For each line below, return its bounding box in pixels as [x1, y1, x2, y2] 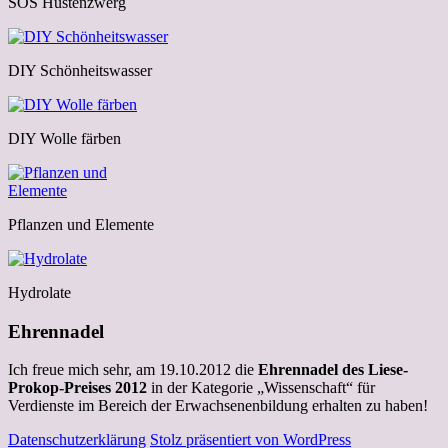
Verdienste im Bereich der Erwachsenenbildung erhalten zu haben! [8, 397, 428, 415]
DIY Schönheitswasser [8, 61, 152, 79]
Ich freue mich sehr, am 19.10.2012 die [8, 361, 258, 379]
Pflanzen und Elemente [8, 215, 154, 233]
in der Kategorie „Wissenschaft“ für [147, 379, 375, 397]
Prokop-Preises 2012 [8, 379, 147, 397]
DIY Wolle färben [8, 129, 121, 147]
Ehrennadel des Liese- [258, 361, 408, 379]
